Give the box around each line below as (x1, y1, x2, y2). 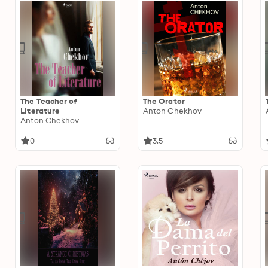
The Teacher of (20, 96, 78, 106)
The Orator (142, 96, 185, 106)
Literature (20, 106, 60, 115)
